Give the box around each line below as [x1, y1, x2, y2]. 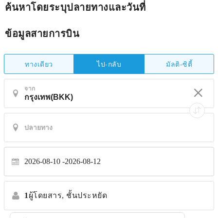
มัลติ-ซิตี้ [166, 58, 192, 69]
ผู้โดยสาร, [28, 191, 64, 200]
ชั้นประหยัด [66, 191, 107, 200]
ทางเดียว [25, 58, 53, 69]
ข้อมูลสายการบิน [5, 25, 79, 40]
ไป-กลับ [97, 59, 121, 69]
